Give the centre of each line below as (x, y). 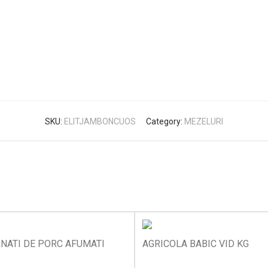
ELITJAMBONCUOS (100, 121)
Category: (165, 121)
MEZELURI (204, 121)
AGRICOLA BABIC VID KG (196, 244)
